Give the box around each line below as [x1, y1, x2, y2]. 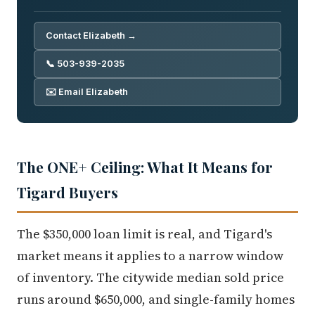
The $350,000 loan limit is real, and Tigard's [17, 224, 272, 243]
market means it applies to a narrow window [17, 246, 283, 264]
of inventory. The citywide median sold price [17, 268, 284, 286]
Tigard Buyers [17, 181, 118, 202]
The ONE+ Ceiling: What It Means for [17, 156, 273, 176]
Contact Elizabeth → [46, 30, 136, 41]
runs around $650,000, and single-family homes [17, 290, 295, 308]
